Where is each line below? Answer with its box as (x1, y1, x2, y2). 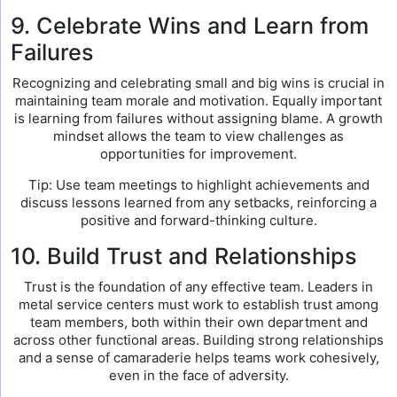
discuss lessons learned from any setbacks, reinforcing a (20, 194, 377, 211)
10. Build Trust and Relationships (11, 243, 357, 269)
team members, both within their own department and (29, 314, 368, 331)
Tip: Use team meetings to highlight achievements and (27, 176, 370, 193)
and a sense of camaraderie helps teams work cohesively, (18, 349, 379, 366)
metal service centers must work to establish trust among (19, 296, 378, 313)
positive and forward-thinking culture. (80, 212, 317, 229)
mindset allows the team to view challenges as (53, 128, 344, 144)
